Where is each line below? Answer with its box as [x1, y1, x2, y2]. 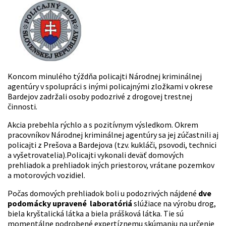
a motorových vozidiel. [8, 170, 85, 181]
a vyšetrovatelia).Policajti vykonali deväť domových [8, 150, 184, 160]
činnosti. [8, 101, 37, 112]
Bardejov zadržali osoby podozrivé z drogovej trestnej [8, 91, 192, 102]
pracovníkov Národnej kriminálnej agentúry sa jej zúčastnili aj [8, 130, 218, 140]
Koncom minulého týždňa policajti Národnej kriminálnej [8, 71, 202, 82]
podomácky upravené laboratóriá [8, 198, 132, 209]
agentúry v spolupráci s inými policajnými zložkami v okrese [8, 81, 213, 92]
